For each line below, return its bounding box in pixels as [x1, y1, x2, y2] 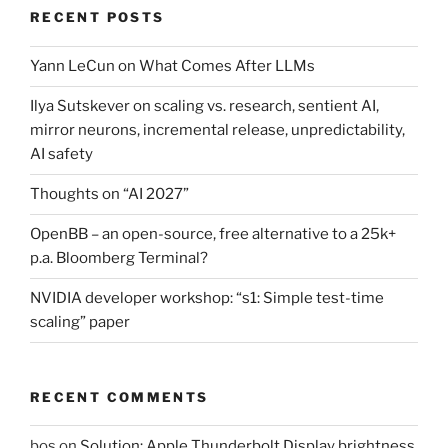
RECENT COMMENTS [30, 388, 209, 405]
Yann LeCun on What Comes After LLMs [30, 57, 315, 76]
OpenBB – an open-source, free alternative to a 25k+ [30, 225, 396, 244]
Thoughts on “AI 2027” [30, 185, 189, 204]
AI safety [30, 145, 93, 164]
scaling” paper [30, 313, 130, 332]
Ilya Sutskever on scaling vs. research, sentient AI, [30, 97, 379, 116]
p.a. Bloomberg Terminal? [30, 249, 208, 268]
